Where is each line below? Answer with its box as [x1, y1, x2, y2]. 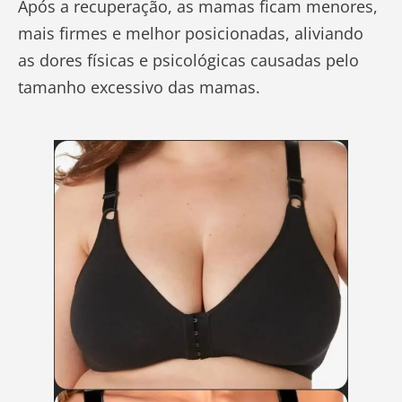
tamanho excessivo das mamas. [18, 76, 260, 99]
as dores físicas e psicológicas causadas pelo [18, 49, 359, 72]
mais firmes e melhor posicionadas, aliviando [18, 22, 363, 45]
